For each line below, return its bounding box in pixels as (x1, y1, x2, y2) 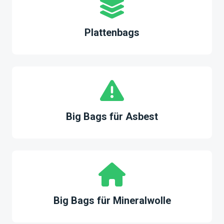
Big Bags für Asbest (66, 110, 158, 122)
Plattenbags (84, 26, 139, 38)
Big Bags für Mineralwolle (53, 194, 171, 206)
